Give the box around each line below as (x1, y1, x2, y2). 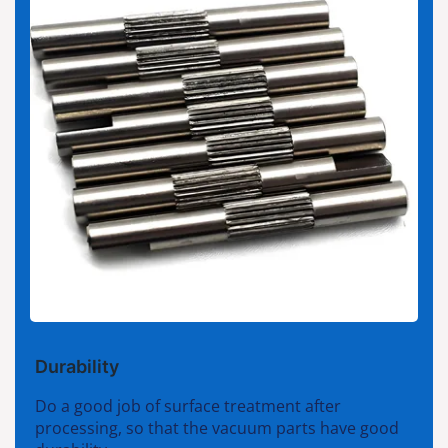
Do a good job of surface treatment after (35, 395, 341, 418)
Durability (35, 356, 119, 378)
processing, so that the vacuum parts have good (35, 417, 399, 440)
